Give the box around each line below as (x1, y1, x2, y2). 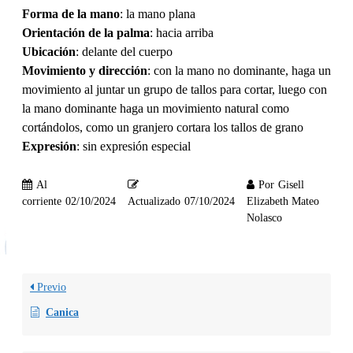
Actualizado (128, 195, 180, 208)
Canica (46, 307, 79, 319)
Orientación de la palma (22, 26, 150, 40)
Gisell (278, 179, 304, 191)
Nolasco (247, 212, 282, 225)
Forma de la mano (22, 7, 120, 21)
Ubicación (22, 45, 76, 59)
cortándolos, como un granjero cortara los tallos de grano (22, 121, 303, 135)
